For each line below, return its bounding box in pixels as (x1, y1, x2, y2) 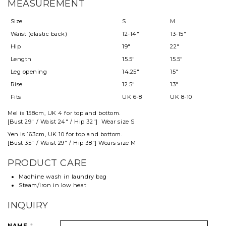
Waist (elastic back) (10, 30, 68, 38)
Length (10, 55, 32, 63)
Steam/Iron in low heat (19, 182, 87, 189)
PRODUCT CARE (8, 157, 87, 169)
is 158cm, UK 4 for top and (20, 109, 97, 117)
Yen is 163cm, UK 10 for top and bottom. (8, 131, 123, 138)
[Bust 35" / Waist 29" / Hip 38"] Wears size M (8, 139, 136, 147)
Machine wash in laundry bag (19, 173, 107, 181)
